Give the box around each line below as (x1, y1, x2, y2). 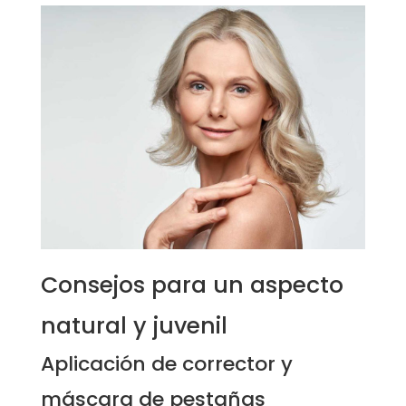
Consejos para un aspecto (40, 268, 343, 301)
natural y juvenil (40, 309, 227, 342)
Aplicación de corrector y (40, 349, 293, 378)
